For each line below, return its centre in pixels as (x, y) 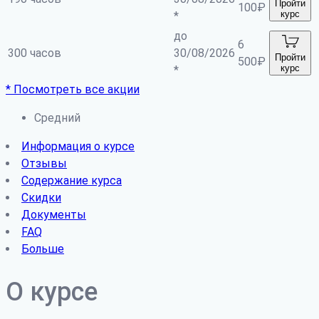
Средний (57, 117)
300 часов (35, 53)
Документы (54, 214)
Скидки (41, 197)
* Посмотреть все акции (73, 89)
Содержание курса (72, 180)
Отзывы (44, 163)
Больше (43, 249)
